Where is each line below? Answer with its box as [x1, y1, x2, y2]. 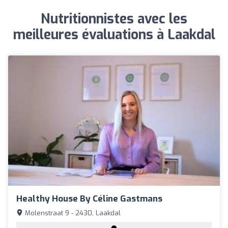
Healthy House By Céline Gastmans [16, 192, 162, 205]
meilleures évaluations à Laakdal [13, 26, 215, 44]
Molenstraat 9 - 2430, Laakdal [23, 208, 121, 217]
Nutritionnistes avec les [41, 10, 187, 28]
